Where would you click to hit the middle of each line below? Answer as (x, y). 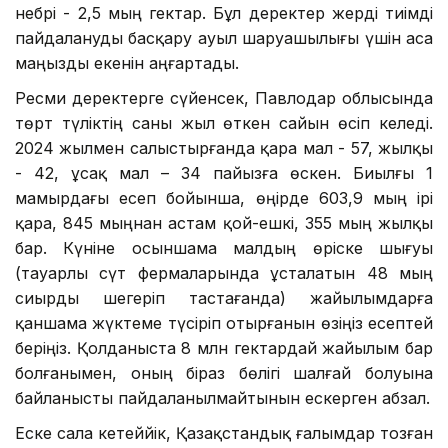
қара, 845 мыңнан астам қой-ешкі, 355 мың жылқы (224, 223)
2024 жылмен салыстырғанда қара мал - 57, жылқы (224, 148)
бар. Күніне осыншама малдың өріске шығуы (224, 248)
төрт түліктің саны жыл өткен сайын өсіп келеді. (224, 123)
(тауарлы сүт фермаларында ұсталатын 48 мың (224, 273)
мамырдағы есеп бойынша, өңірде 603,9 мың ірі (224, 198)
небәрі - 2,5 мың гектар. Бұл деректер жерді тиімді (224, 13)
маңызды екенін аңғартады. (127, 63)
